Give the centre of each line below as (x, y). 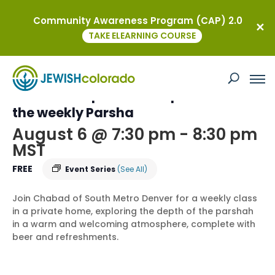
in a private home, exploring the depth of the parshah (133, 211)
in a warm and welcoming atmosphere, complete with (134, 224)
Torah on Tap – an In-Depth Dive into (133, 95)
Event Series (91, 169)
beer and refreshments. (65, 237)
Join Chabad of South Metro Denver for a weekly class (135, 198)
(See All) (132, 169)
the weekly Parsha (73, 113)
